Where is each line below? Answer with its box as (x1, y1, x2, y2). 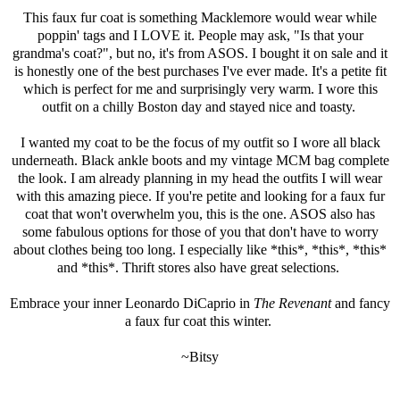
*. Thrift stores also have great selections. (108, 260, 343, 276)
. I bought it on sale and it (245, 46, 387, 62)
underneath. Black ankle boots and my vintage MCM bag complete (11, 153, 389, 169)
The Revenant (254, 296, 331, 312)
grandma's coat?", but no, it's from (12, 46, 207, 62)
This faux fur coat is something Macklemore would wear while (23, 10, 377, 26)
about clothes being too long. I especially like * (13, 242, 278, 258)
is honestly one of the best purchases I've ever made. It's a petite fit (13, 63, 387, 79)
